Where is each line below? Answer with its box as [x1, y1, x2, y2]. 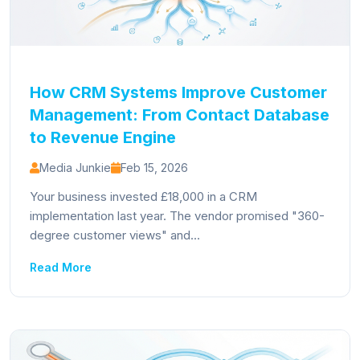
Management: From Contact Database [30, 105, 329, 125]
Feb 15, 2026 [121, 161, 188, 174]
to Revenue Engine [30, 128, 176, 147]
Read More [30, 260, 92, 274]
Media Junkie [39, 161, 111, 174]
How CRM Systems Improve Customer [30, 83, 327, 102]
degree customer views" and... [30, 227, 200, 243]
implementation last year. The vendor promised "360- [30, 208, 325, 223]
